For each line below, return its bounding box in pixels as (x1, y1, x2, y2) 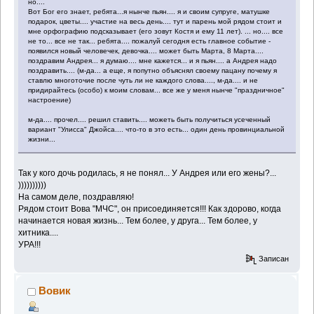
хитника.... (18, 227, 59, 238)
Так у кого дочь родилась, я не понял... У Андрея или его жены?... (18, 168, 277, 178)
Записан (257, 254, 289, 264)
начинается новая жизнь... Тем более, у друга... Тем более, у (18, 215, 258, 226)
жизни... (28, 135, 56, 143)
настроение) (28, 95, 71, 104)
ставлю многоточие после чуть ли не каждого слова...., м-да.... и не (28, 76, 259, 84)
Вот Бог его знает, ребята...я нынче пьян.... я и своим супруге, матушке (28, 7, 271, 15)
